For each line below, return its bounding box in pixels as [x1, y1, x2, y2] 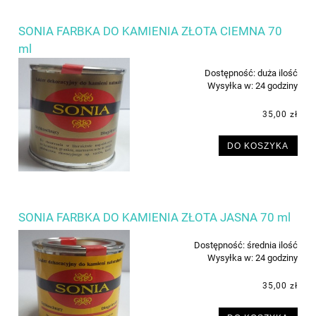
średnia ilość [247, 239, 298, 250]
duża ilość [257, 68, 298, 79]
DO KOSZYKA [227, 141, 289, 151]
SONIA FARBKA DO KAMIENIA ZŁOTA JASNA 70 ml [18, 209, 291, 224]
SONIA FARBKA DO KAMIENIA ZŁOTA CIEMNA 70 [18, 24, 282, 39]
